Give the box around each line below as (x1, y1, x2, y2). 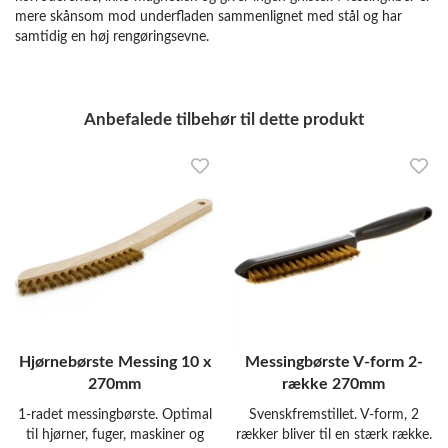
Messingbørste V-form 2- (244, 354, 423, 370)
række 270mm (282, 376, 385, 392)
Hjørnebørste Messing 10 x (18, 354, 211, 370)
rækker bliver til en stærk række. (235, 427, 432, 442)
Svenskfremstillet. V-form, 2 (248, 407, 419, 422)
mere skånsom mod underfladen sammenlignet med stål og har (15, 9, 402, 24)
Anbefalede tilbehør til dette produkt (84, 111, 364, 128)
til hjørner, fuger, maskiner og (25, 427, 204, 442)
